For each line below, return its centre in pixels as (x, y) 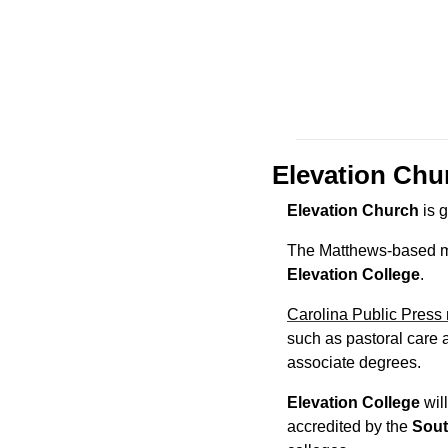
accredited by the (349, 426)
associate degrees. (354, 362)
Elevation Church (353, 210)
